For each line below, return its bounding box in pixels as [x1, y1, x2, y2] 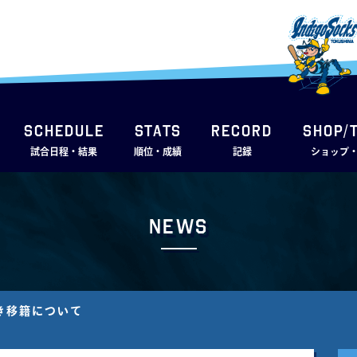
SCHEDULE [23, 121, 104, 139]
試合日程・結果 [30, 146, 98, 156]
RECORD [211, 121, 273, 139]
